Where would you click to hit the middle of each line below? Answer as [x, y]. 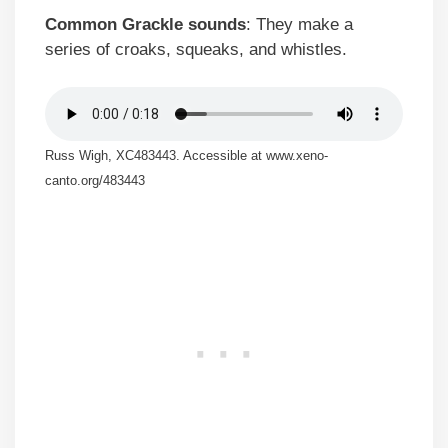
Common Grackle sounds [145, 24]
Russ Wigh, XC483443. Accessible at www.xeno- [186, 155]
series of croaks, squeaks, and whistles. [196, 49]
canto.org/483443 [95, 180]
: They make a [299, 24]
